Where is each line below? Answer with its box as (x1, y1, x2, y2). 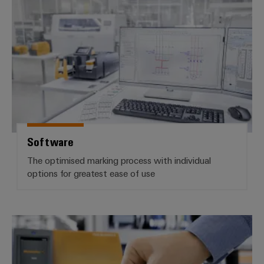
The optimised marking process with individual (27, 154, 211, 166)
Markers (131, 216, 163, 229)
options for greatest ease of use (27, 167, 155, 179)
